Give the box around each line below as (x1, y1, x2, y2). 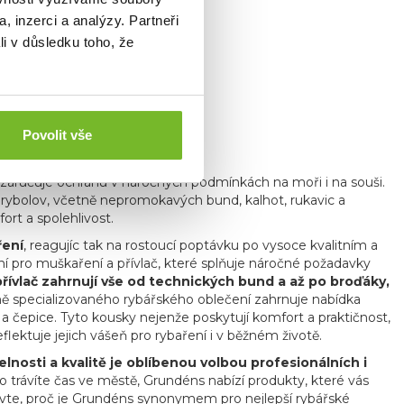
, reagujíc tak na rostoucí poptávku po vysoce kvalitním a (23, 236, 378, 253)
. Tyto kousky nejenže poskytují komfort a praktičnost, (54, 308, 390, 326)
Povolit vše (23, 127, 92, 143)
